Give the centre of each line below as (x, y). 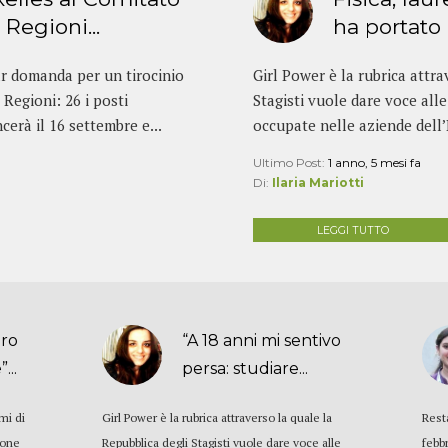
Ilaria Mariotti (317, 182)
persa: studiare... (245, 369)
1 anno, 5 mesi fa (374, 162)
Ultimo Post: (290, 162)
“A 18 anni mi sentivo (262, 341)
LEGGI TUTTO (352, 231)
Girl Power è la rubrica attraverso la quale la (217, 418)
